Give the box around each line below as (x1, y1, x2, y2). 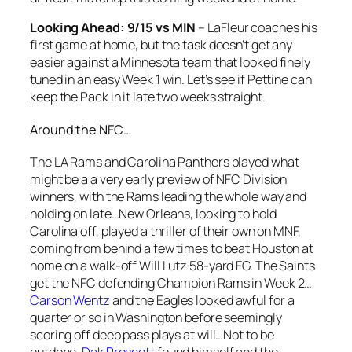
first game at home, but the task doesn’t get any (30, 36, 293, 54)
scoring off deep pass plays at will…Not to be (30, 326, 274, 344)
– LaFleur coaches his (196, 19, 318, 37)
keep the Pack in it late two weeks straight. (30, 88, 266, 106)
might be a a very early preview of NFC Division (30, 170, 288, 189)
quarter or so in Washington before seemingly (30, 309, 282, 327)
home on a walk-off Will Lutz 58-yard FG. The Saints (30, 257, 315, 275)
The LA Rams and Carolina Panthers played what (30, 153, 299, 171)
